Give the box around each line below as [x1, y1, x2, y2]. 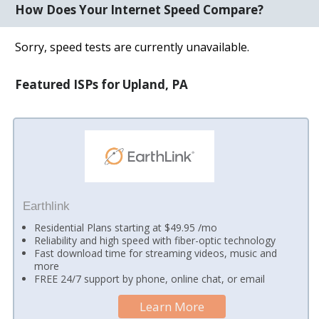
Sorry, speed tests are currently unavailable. [15, 38, 250, 55]
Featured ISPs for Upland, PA [15, 75, 189, 93]
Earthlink [22, 199, 70, 213]
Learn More [140, 298, 205, 315]
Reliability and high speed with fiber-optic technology [34, 233, 276, 247]
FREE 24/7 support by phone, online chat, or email [34, 271, 266, 286]
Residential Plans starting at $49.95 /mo [34, 220, 218, 234]
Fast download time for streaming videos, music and [34, 246, 278, 260]
